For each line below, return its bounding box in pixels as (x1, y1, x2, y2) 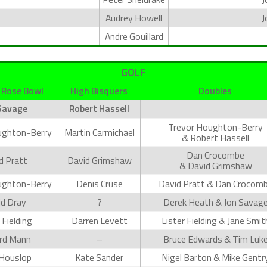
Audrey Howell (105, 11, 162, 25)
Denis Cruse (76, 176, 123, 191)
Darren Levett (71, 213, 128, 228)
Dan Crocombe (187, 147, 244, 162)
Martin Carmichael (64, 125, 135, 139)
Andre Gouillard (104, 29, 163, 44)
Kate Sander (75, 250, 123, 265)
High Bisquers (70, 83, 128, 98)
